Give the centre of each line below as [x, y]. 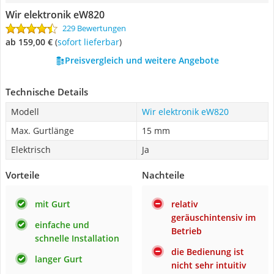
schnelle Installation [77, 238]
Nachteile [163, 175]
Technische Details [47, 92]
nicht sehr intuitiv [209, 265]
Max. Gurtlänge [43, 131]
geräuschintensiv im [213, 217]
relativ [185, 204]
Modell [25, 112]
